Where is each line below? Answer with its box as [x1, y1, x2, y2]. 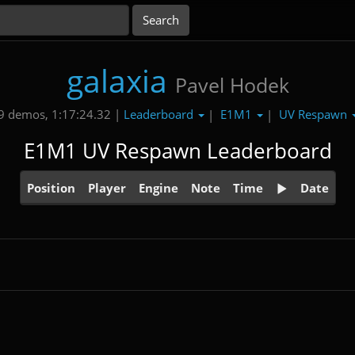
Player [87, 179, 126, 196]
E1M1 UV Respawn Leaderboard [23, 136, 332, 166]
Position [26, 179, 75, 196]
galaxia [66, 59, 167, 101]
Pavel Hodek [174, 71, 289, 98]
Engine [138, 179, 178, 196]
